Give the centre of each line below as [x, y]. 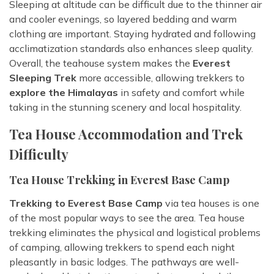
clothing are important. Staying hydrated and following [132, 34]
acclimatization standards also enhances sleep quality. [131, 49]
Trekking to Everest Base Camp [86, 203]
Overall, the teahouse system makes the [101, 63]
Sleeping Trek [43, 78]
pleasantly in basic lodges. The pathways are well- [124, 262]
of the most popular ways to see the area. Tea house [127, 218]
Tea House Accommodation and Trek [126, 134]
